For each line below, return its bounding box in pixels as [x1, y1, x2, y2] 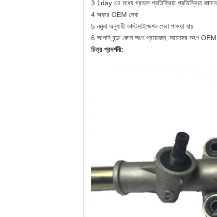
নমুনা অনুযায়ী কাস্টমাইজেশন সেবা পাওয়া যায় [97, 22, 193, 30]
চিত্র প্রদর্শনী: [91, 46, 124, 53]
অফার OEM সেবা [97, 11, 139, 18]
